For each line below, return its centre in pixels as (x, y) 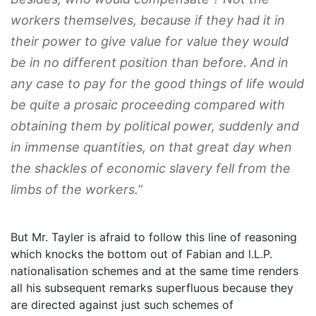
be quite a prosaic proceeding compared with (148, 104)
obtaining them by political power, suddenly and (155, 126)
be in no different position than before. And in (150, 62)
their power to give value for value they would (150, 41)
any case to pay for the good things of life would (157, 83)
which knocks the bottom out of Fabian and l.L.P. (141, 254)
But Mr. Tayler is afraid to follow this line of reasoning (154, 237)
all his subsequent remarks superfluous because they (152, 287)
